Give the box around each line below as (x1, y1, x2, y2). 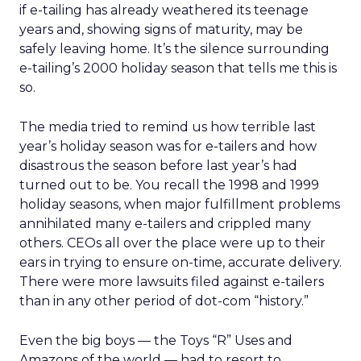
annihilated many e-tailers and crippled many (19, 216, 311, 231)
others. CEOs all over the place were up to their (19, 235, 326, 251)
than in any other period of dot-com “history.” (19, 293, 309, 309)
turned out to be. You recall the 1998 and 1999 (19, 177, 319, 193)
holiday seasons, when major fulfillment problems (19, 197, 340, 212)
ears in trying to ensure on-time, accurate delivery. (19, 255, 342, 270)
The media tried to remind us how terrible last (19, 119, 316, 135)
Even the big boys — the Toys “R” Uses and (19, 333, 293, 348)
